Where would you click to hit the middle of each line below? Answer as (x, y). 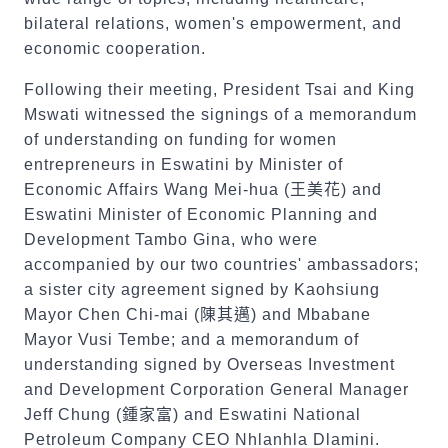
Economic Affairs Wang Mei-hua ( (157, 189)
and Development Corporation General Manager (216, 389)
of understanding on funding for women (180, 139)
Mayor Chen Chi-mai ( (112, 314)
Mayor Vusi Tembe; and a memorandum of (191, 339)
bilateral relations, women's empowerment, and (213, 23)
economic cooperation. (115, 48)
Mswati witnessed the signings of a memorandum (220, 114)
